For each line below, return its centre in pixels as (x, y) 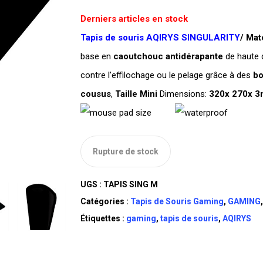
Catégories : (105, 201)
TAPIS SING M (130, 184)
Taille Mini (136, 94)
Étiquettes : (103, 218)
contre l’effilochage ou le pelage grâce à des (166, 75)
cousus (95, 94)
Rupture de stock (125, 151)
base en (97, 57)
